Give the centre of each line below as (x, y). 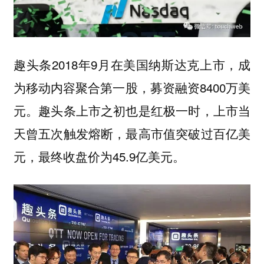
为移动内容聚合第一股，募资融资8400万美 (132, 88)
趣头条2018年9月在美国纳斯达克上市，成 (132, 65)
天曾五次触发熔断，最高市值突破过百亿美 (132, 133)
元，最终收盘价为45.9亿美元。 (99, 156)
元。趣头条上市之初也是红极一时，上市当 (132, 110)
